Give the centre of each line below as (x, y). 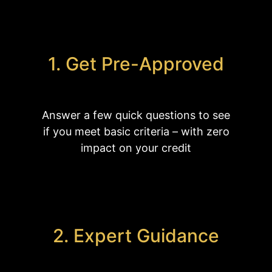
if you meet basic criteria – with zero (136, 132)
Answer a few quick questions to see (136, 115)
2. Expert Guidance (136, 235)
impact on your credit (136, 148)
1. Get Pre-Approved (136, 64)
